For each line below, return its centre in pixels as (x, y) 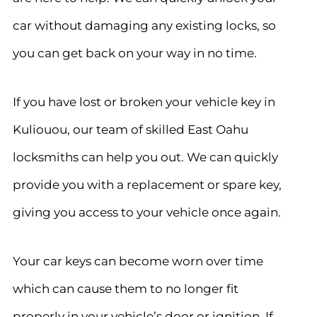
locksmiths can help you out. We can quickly (145, 157)
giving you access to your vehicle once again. (146, 212)
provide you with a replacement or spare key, (147, 185)
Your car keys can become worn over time (138, 260)
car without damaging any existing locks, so (144, 25)
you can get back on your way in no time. (136, 53)
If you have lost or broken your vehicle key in (144, 102)
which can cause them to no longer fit (125, 288)
